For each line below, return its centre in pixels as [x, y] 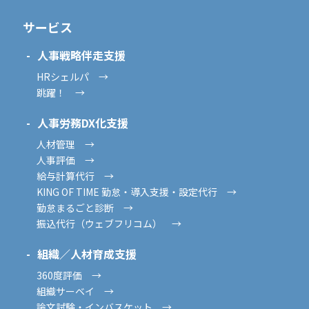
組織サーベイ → [75, 291]
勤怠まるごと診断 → [84, 207]
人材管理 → [65, 144]
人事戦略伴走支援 [87, 55]
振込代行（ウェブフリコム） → [109, 223]
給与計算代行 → [75, 176]
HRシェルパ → [72, 76]
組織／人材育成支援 [92, 253]
